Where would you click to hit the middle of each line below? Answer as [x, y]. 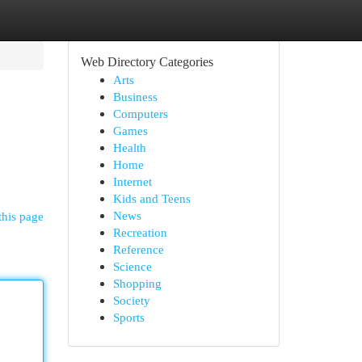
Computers [140, 114]
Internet [132, 181]
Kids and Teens [152, 198]
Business [135, 97]
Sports [128, 317]
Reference [138, 249]
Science [132, 266]
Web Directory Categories [147, 62]
